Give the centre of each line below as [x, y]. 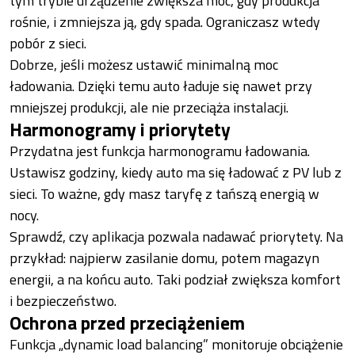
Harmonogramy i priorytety [120, 130]
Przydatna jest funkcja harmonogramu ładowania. [160, 151]
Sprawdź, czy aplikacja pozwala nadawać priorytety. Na [176, 237]
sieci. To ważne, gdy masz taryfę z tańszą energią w [164, 194]
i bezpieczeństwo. [63, 301]
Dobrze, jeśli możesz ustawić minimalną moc [144, 65]
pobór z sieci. [48, 44]
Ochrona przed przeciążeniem [127, 323]
